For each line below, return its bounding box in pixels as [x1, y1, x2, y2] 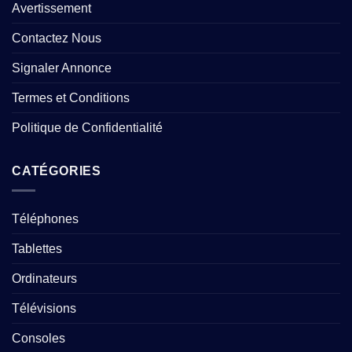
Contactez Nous [12, 31, 101, 46]
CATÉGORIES [12, 164, 101, 178]
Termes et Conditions [12, 91, 130, 105]
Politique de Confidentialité [12, 121, 163, 135]
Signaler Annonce [12, 61, 112, 75]
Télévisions [12, 301, 76, 315]
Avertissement [12, 2, 91, 16]
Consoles [12, 331, 65, 345]
